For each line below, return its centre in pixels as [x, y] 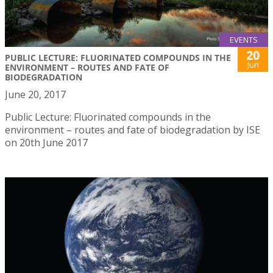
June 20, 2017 [35, 95]
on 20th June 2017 [46, 143]
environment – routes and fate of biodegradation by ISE [133, 130]
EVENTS [244, 40]
